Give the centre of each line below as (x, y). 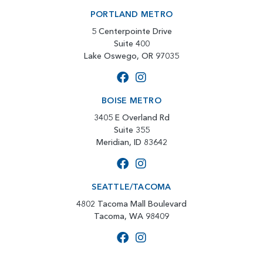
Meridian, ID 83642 (131, 142)
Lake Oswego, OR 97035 (131, 56)
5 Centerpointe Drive (131, 31)
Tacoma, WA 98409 (131, 216)
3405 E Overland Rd (131, 118)
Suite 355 (131, 130)
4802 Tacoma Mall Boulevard (131, 204)
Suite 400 (131, 44)
